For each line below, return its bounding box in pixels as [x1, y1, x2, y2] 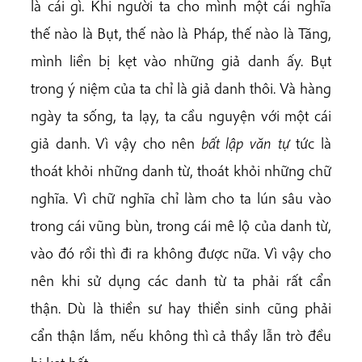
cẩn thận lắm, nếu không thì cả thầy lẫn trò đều [31, 325, 331, 345]
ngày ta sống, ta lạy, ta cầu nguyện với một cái [31, 105, 331, 125]
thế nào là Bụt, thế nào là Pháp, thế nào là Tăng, [31, 23, 331, 43]
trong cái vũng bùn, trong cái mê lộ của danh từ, [31, 215, 331, 235]
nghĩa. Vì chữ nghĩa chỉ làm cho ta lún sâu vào [31, 187, 331, 208]
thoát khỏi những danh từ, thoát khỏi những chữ [31, 160, 331, 180]
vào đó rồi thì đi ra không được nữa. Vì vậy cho [31, 242, 331, 263]
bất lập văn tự [200, 133, 290, 153]
